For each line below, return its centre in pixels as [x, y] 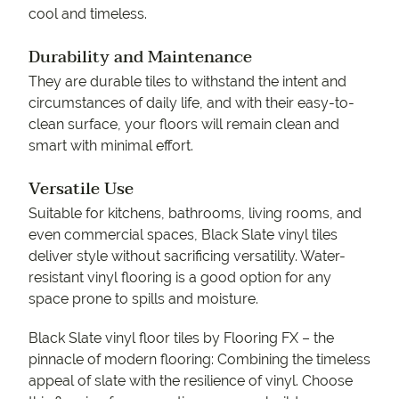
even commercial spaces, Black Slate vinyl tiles [183, 235]
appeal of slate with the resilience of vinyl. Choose [191, 381]
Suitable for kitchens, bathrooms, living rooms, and [195, 213]
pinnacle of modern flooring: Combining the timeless [199, 359]
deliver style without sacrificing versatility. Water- [187, 256]
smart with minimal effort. [111, 146]
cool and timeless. [88, 14]
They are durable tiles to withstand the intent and [187, 81]
